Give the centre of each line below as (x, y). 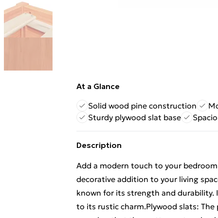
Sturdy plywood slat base (135, 117)
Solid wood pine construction (142, 106)
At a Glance (98, 86)
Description (99, 145)
